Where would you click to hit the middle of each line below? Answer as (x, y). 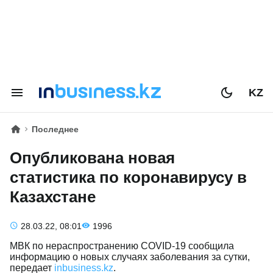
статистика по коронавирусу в (128, 177)
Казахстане (53, 197)
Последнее (55, 129)
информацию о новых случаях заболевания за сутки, (130, 257)
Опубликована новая (92, 158)
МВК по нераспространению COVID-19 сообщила (122, 246)
